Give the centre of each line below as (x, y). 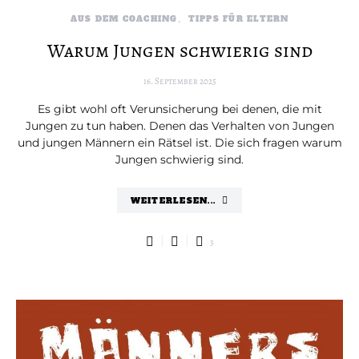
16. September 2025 (179, 81)
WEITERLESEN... (173, 200)
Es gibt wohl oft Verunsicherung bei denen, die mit (179, 109)
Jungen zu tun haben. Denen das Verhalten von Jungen (179, 126)
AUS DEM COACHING (124, 19)
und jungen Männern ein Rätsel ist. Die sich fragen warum (179, 143)
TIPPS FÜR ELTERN (238, 19)
